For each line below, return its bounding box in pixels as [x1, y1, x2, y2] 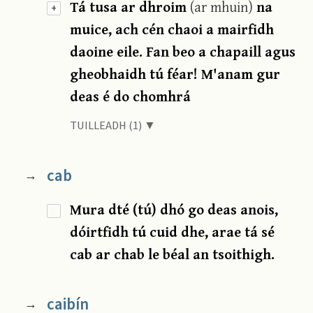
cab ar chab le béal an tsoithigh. [70, 243, 275, 265]
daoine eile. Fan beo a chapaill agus [70, 41, 296, 63]
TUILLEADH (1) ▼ [70, 117, 156, 135]
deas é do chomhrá [70, 85, 191, 108]
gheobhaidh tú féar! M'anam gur [70, 63, 281, 85]
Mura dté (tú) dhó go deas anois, [70, 198, 279, 221]
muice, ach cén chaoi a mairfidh [70, 18, 275, 41]
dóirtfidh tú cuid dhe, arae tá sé [70, 221, 275, 243]
